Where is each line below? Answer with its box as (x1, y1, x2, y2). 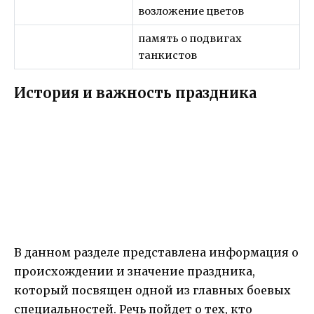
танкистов (138, 48, 198, 62)
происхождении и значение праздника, (14, 264, 255, 279)
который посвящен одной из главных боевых (14, 283, 291, 298)
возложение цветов (138, 4, 245, 18)
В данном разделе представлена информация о (14, 245, 299, 260)
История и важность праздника (14, 84, 257, 102)
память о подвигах (138, 32, 243, 45)
